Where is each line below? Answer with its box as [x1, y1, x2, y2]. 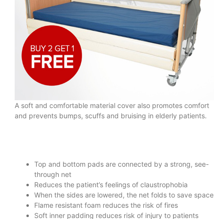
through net [34, 170, 71, 179]
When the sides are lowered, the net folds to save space [34, 191, 214, 199]
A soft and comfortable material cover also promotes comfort [15, 101, 209, 109]
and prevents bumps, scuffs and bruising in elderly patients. [15, 111, 207, 120]
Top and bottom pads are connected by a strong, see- [34, 160, 209, 169]
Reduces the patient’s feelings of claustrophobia [34, 180, 188, 189]
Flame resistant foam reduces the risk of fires [34, 201, 178, 210]
